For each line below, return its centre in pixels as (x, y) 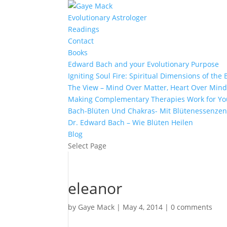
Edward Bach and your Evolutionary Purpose (144, 64)
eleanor (95, 188)
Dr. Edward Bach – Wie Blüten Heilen (131, 122)
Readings (84, 29)
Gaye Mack (97, 207)
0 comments (192, 207)
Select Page (87, 146)
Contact (81, 41)
